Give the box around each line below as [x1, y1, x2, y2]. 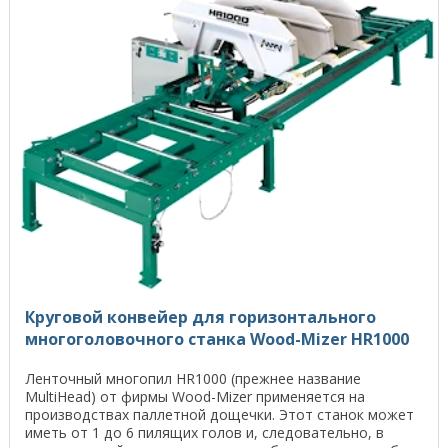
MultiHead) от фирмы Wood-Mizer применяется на [25, 386, 365, 406]
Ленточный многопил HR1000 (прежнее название [25, 368, 361, 388]
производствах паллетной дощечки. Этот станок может [25, 404, 414, 424]
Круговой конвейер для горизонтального [25, 305, 376, 328]
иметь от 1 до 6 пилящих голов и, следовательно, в [25, 422, 384, 442]
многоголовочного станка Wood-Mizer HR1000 [25, 327, 409, 350]
